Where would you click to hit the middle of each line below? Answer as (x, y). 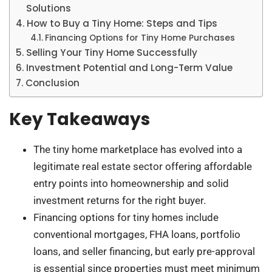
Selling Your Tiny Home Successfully (112, 53)
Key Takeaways (80, 120)
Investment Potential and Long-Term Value (130, 68)
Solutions (49, 8)
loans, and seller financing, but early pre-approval (144, 252)
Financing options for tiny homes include (126, 218)
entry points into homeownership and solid (131, 184)
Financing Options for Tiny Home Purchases (140, 38)
